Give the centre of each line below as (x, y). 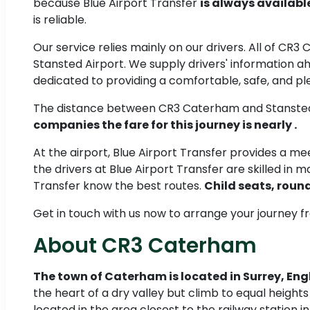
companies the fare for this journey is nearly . (165, 125)
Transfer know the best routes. (119, 186)
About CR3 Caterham (145, 246)
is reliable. (60, 20)
